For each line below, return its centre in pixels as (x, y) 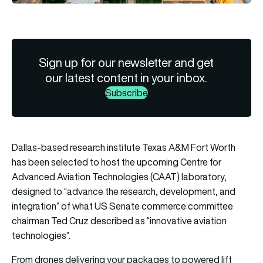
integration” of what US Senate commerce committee (122, 206)
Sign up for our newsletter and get (127, 63)
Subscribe (126, 93)
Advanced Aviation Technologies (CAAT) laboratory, (119, 177)
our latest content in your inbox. (127, 78)
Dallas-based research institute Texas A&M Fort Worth (124, 148)
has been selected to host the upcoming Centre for (117, 162)
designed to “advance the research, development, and (124, 192)
